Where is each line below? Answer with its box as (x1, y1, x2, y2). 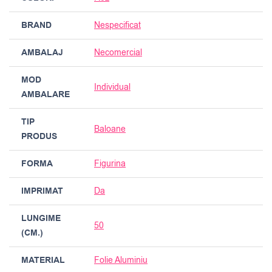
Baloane (94, 123, 126, 135)
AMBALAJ (21, 47, 63, 59)
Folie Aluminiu (94, 254, 148, 267)
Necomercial (94, 47, 142, 59)
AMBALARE (21, 89, 70, 101)
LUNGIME (21, 212, 61, 225)
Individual (94, 81, 131, 93)
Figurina (94, 158, 126, 170)
